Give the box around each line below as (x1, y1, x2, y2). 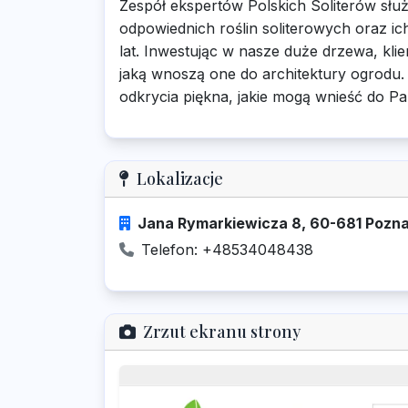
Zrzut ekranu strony (143, 321, 301, 342)
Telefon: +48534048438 (141, 240, 313, 259)
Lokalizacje (137, 168, 223, 189)
